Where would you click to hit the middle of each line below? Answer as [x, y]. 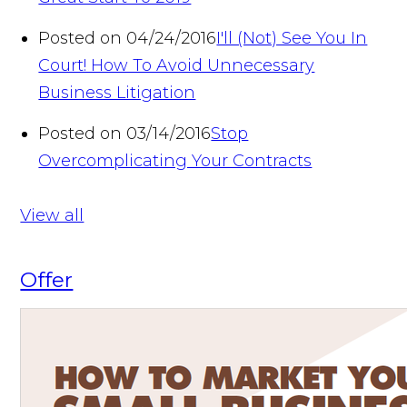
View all [52, 215]
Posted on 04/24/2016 [128, 38]
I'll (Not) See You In [292, 38]
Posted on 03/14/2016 [125, 133]
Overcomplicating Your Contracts [175, 160]
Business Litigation [117, 92]
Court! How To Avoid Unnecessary [177, 65]
